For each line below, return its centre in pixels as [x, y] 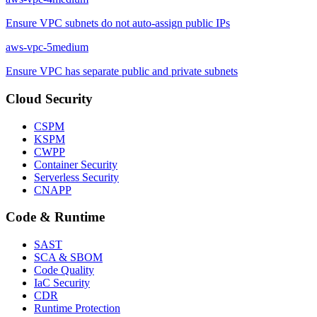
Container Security [76, 164]
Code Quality [64, 270]
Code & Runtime [55, 217]
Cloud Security [49, 98]
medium [70, 47]
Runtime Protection [77, 309]
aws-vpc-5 [29, 47]
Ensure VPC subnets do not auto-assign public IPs [118, 23]
